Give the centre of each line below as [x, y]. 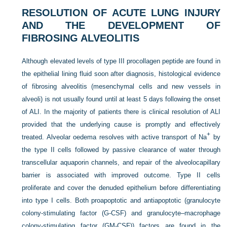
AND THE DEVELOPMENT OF [121, 26]
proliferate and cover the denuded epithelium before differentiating [121, 188]
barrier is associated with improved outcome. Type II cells [121, 175]
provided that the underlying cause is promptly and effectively [121, 125]
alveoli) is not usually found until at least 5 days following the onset [121, 99]
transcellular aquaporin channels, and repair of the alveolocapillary [121, 163]
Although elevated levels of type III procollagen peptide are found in [121, 61]
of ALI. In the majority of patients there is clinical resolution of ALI [121, 112]
